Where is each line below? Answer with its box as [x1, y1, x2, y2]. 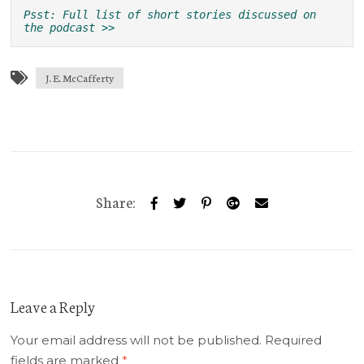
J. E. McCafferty [45, 71, 115, 84]
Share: [95, 191, 136, 212]
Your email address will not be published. [11, 332, 262, 348]
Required [262, 332, 323, 348]
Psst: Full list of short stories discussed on [24, 8, 317, 21]
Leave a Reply [11, 296, 97, 317]
